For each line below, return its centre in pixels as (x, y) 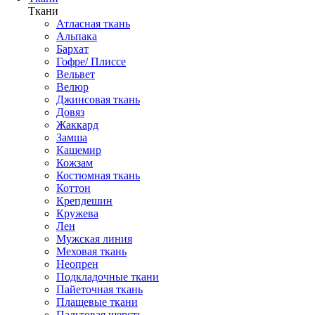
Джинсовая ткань (98, 99)
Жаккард (77, 125)
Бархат (72, 49)
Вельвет (76, 74)
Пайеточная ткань (99, 289)
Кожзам (75, 163)
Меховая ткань (91, 251)
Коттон (73, 188)
